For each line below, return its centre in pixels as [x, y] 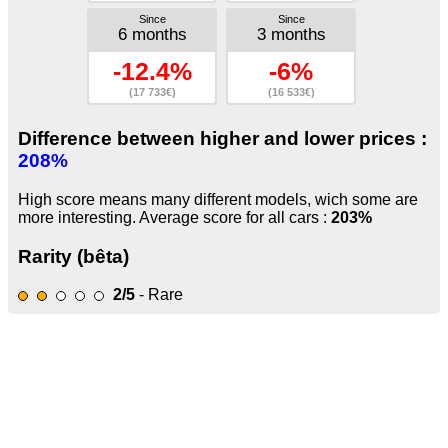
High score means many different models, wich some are [218, 199]
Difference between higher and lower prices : [222, 139]
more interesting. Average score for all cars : [174, 217]
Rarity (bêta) [73, 256]
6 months [152, 34]
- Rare [159, 295]
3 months [291, 34]
